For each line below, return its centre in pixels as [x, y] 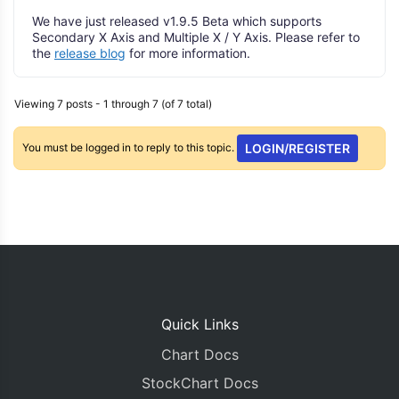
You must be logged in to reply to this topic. [130, 147]
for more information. [188, 53]
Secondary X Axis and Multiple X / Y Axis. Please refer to [196, 37]
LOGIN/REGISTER [298, 148]
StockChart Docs [199, 383]
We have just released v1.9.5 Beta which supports [177, 21]
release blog [90, 53]
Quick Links [199, 324]
